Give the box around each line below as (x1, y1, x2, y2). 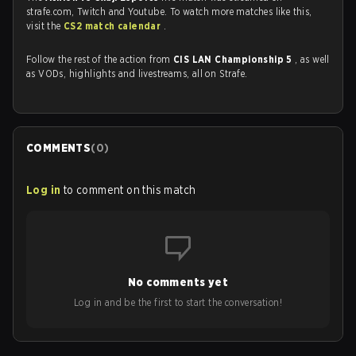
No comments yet (128, 276, 228, 288)
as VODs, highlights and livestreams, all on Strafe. (26, 68, 248, 79)
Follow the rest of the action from (26, 53, 173, 65)
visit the (26, 20, 64, 32)
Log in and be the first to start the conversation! (74, 296, 282, 308)
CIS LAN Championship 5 (173, 53, 296, 65)
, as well (295, 53, 330, 65)
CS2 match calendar (64, 20, 164, 32)
